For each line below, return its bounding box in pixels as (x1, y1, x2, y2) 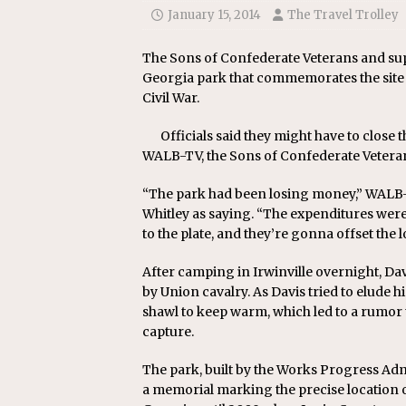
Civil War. (142, 90, 199, 106)
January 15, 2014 (168, 7, 261, 23)
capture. (142, 324, 194, 340)
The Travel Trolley (287, 7, 399, 23)
